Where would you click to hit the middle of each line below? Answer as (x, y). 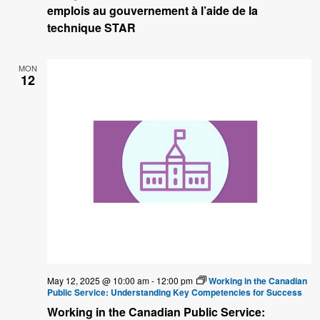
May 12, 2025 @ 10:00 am (98, 280)
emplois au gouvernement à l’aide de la (152, 11)
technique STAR (91, 28)
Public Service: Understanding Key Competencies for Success (175, 292)
